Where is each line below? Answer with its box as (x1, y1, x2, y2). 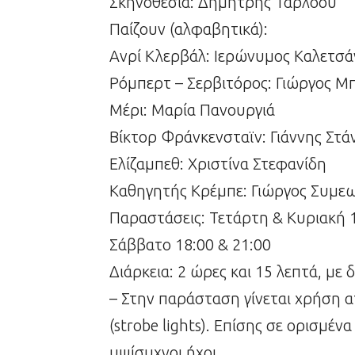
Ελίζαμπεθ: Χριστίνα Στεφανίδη (109, 155, 326, 174)
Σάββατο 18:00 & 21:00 (109, 235, 271, 254)
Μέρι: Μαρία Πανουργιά (109, 101, 275, 120)
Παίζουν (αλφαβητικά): (109, 20, 268, 39)
